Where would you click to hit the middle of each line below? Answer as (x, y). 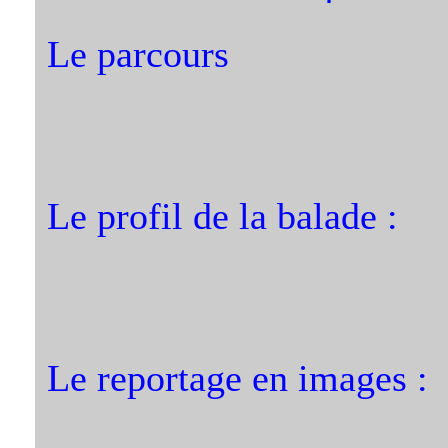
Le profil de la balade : (222, 216)
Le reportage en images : (237, 378)
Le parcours (137, 54)
